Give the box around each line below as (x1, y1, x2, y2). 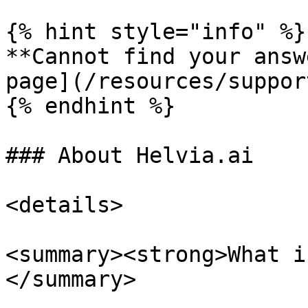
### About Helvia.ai (5, 143, 254, 168)
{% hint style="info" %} (5, 19, 306, 44)
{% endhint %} (5, 93, 175, 118)
